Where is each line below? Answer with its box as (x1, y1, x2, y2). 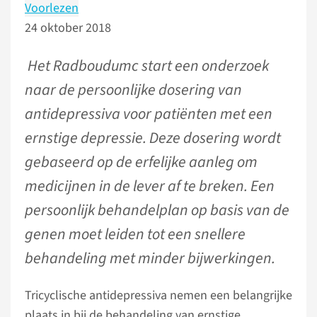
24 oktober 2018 (25, 19, 111, 37)
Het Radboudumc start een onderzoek (28, 54, 269, 77)
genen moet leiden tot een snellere (25, 223, 246, 246)
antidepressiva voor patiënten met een (25, 103, 272, 125)
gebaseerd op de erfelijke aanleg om (25, 151, 258, 173)
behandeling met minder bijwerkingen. (25, 247, 275, 270)
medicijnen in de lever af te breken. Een (25, 175, 275, 197)
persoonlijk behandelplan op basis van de (25, 199, 289, 221)
